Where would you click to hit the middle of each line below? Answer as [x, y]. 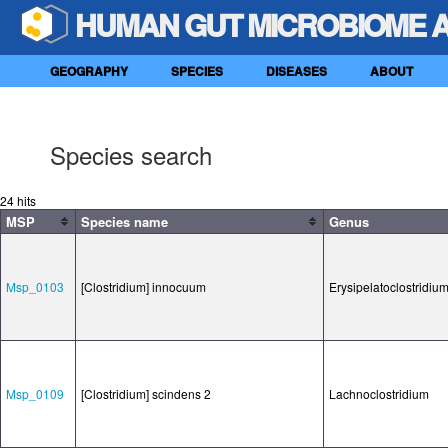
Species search [131, 154]
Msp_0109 [35, 393]
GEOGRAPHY [89, 71]
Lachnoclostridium [379, 393]
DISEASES [296, 71]
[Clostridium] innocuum [143, 286]
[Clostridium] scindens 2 [146, 393]
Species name [124, 221]
